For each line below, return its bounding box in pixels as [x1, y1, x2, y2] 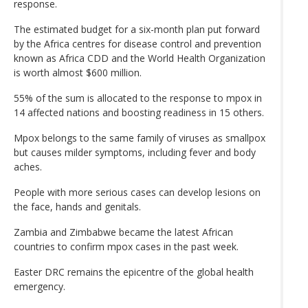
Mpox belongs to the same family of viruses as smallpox [14, 131, 265, 144]
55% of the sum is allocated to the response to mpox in [14, 91, 262, 104]
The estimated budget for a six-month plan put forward [14, 22, 260, 36]
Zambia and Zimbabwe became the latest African [14, 225, 233, 239]
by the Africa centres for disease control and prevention [14, 36, 261, 50]
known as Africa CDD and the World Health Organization [14, 51, 265, 65]
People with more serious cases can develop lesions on [14, 185, 261, 199]
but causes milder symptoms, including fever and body [14, 145, 256, 159]
